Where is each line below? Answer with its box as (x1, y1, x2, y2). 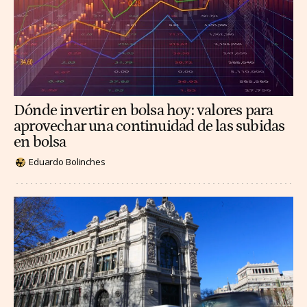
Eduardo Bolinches (29, 156, 106, 169)
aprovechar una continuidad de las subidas (14, 117, 285, 135)
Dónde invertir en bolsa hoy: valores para (14, 101, 273, 119)
